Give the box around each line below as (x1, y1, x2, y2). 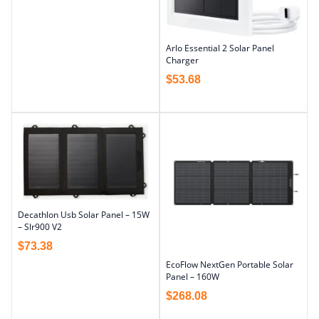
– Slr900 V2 (18, 221, 62, 234)
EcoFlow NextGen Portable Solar (166, 258, 293, 271)
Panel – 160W (166, 270, 219, 283)
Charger (166, 53, 199, 66)
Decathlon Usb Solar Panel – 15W (18, 209, 150, 221)
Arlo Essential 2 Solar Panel (166, 41, 274, 54)
